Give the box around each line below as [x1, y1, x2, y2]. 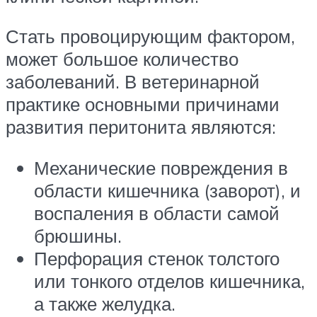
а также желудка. [34, 292, 175, 315]
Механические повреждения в [34, 156, 288, 179]
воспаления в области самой [34, 201, 279, 224]
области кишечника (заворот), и [34, 178, 301, 202]
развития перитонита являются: [6, 115, 276, 139]
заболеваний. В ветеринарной [6, 70, 260, 93]
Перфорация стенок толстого [34, 246, 279, 270]
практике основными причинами [6, 93, 279, 116]
